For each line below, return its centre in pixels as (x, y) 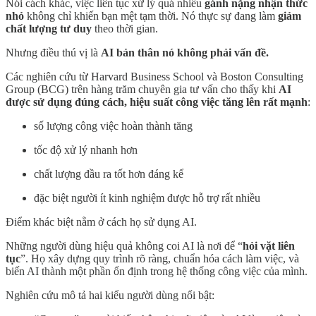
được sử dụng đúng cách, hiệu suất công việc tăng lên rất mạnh (157, 102)
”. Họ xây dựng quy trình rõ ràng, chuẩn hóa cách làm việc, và (160, 258)
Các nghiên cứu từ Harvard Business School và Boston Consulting (154, 76)
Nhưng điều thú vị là (53, 52)
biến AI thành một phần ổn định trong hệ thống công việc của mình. (157, 271)
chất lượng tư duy (49, 28)
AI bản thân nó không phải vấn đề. (185, 52)
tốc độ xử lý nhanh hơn (86, 150)
